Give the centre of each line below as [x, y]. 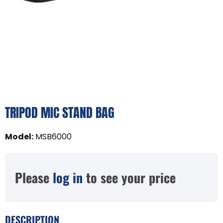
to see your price [129, 177]
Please [34, 177]
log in [68, 177]
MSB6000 [54, 136]
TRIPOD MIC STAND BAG [60, 112]
